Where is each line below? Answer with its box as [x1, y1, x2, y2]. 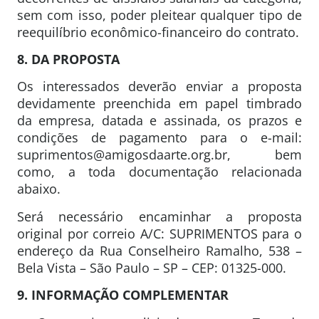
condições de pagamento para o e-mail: [17, 129, 302, 147]
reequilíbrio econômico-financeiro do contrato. [17, 23, 299, 41]
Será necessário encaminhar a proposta [17, 207, 302, 225]
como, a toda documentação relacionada [17, 163, 302, 181]
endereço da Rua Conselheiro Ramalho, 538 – [17, 241, 302, 259]
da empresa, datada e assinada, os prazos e [17, 112, 302, 130]
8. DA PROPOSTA [17, 51, 120, 68]
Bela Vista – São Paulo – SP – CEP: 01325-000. [17, 258, 286, 276]
